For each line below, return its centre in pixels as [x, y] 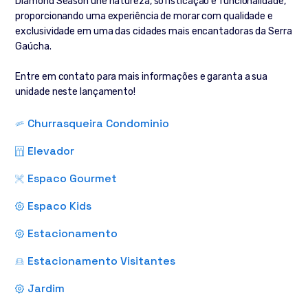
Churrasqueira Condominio [99, 124]
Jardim [46, 289]
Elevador [51, 151]
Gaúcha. [33, 47]
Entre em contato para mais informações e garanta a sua [142, 77]
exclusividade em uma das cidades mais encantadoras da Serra [154, 32]
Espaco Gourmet [73, 179]
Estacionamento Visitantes [102, 261]
